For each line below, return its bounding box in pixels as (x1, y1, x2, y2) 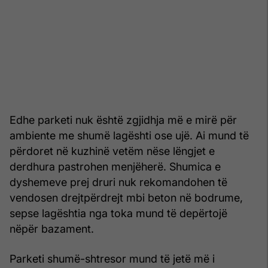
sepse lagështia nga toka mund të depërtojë (10, 207, 227, 220)
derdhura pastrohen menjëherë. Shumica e (10, 160, 221, 173)
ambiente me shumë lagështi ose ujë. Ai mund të (10, 129, 249, 142)
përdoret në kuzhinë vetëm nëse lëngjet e (10, 145, 215, 158)
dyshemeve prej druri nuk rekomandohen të (10, 176, 227, 189)
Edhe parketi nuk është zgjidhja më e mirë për (10, 114, 237, 127)
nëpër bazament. (10, 223, 94, 236)
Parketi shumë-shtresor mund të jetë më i (10, 252, 215, 266)
